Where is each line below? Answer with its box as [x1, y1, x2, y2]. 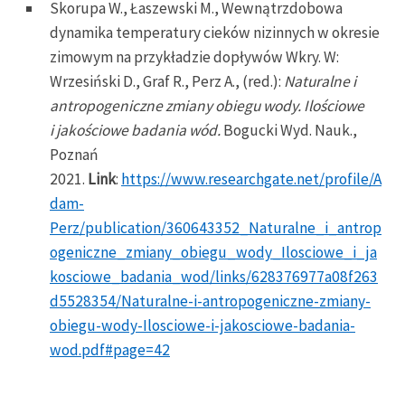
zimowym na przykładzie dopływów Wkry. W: [50, 46, 339, 67]
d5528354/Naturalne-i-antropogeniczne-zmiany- [50, 290, 371, 311]
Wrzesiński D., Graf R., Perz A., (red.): [50, 71, 284, 91]
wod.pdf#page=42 [50, 339, 170, 360]
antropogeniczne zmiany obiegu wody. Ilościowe [50, 95, 364, 116]
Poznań [50, 144, 99, 165]
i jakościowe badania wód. [50, 119, 221, 140]
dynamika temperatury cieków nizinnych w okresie [50, 22, 380, 42]
